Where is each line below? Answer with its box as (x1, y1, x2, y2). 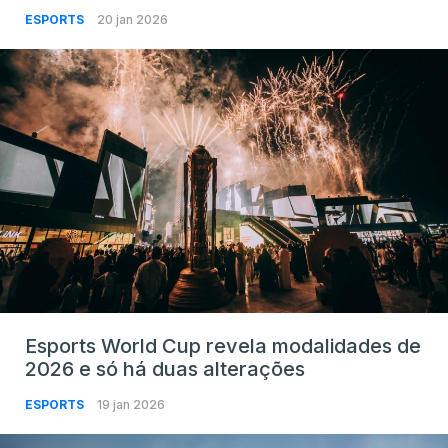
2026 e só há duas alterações (25, 357, 305, 382)
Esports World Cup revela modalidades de (25, 334, 421, 359)
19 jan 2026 (97, 397, 165, 413)
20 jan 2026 (97, 11, 168, 27)
